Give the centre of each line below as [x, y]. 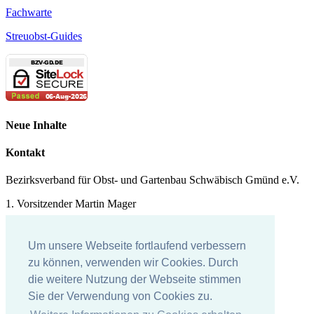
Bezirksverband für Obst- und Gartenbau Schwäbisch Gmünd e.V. [152, 180]
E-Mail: [24, 252]
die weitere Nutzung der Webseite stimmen [135, 280]
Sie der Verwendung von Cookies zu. [120, 296]
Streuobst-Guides [44, 36]
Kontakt [25, 152]
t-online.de [135, 252]
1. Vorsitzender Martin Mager [71, 204]
